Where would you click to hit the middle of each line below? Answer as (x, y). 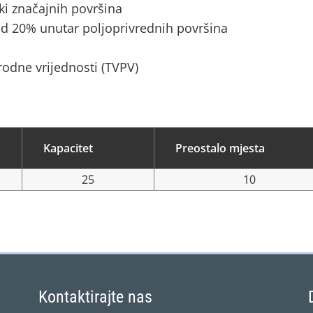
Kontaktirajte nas (95, 297)
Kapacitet (68, 148)
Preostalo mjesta (220, 148)
